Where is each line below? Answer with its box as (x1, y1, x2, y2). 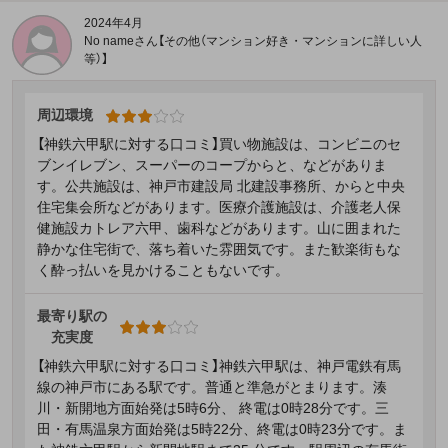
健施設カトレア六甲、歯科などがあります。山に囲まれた (37, 220, 401, 237)
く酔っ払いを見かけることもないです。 (37, 262, 289, 279)
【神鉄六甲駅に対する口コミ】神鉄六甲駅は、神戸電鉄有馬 (37, 358, 401, 375)
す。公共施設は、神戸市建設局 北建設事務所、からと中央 (37, 178, 405, 195)
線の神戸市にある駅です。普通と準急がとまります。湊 (37, 379, 387, 396)
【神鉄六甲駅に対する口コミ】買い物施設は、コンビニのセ (37, 136, 401, 153)
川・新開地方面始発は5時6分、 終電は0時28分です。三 (37, 400, 389, 417)
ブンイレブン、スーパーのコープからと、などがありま (37, 157, 387, 174)
